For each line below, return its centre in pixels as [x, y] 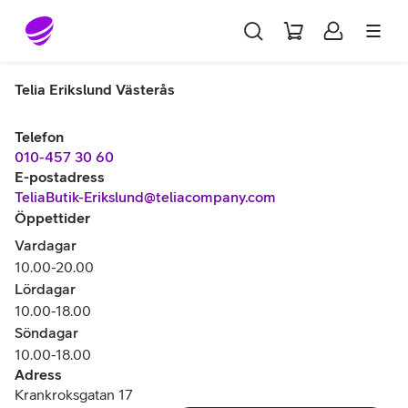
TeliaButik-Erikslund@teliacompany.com [145, 197]
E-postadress [60, 177]
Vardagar [46, 245]
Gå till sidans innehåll [92, 22]
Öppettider [52, 218]
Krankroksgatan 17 [74, 394]
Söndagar [46, 332]
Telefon [39, 137]
